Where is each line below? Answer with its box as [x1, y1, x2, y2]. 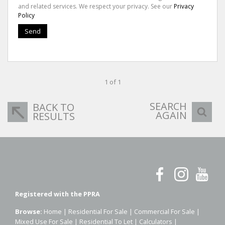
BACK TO [33, 100, 74, 114]
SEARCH [150, 99, 187, 113]
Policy [18, 11, 35, 20]
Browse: [15, 206, 42, 216]
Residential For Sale [68, 206, 128, 216]
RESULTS [33, 109, 75, 123]
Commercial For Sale [134, 206, 195, 216]
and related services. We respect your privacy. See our [18, 2, 174, 11]
